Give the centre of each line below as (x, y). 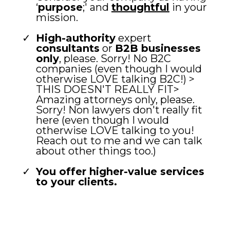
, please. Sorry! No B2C (115, 59)
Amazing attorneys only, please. (115, 100)
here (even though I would (102, 120)
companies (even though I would (119, 69)
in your (188, 7)
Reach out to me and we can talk (119, 141)
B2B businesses (158, 49)
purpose (60, 7)
